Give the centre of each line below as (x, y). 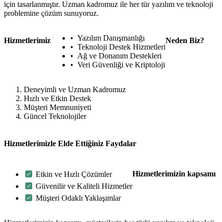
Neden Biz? (185, 41)
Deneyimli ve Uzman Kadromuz (75, 90)
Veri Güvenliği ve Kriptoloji (121, 65)
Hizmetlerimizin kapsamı (174, 173)
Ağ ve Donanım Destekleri (119, 56)
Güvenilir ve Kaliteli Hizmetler (84, 186)
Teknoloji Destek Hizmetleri (121, 47)
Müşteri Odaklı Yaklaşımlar (78, 198)
